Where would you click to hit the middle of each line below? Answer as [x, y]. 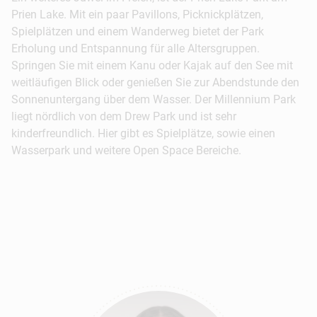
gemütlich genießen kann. [98, 40]
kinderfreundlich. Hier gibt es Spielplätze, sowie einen [143, 133]
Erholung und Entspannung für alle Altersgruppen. [136, 48]
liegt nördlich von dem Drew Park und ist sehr [124, 116]
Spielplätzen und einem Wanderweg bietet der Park [138, 31]
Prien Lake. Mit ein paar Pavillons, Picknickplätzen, [137, 14]
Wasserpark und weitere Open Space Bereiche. [128, 150]
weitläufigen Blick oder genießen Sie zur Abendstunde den [155, 82]
